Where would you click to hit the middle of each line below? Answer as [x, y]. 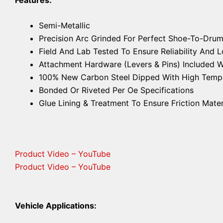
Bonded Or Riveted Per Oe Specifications [116, 90]
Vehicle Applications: [56, 206]
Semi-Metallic [64, 26]
